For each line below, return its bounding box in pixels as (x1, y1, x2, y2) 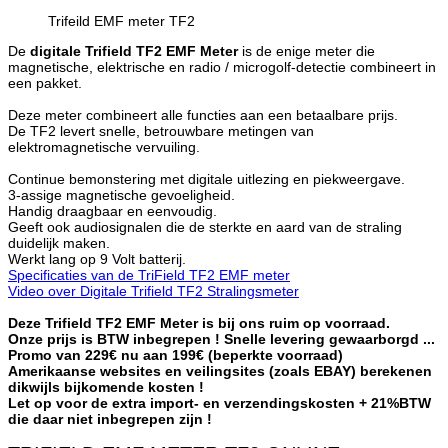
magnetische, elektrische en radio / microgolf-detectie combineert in (8, 58, 436, 75)
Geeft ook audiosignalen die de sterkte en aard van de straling (8, 218, 402, 235)
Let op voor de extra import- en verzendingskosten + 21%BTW (8, 394, 431, 411)
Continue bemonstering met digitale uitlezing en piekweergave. (8, 170, 405, 187)
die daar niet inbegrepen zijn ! (8, 410, 212, 427)
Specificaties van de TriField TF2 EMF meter (8, 266, 290, 283)
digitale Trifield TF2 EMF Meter (30, 42, 242, 59)
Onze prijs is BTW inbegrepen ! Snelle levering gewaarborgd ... (8, 330, 435, 347)
